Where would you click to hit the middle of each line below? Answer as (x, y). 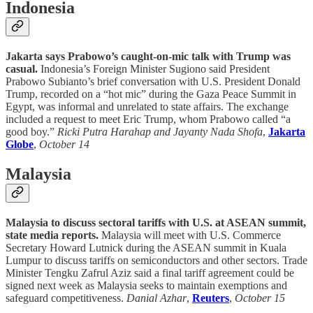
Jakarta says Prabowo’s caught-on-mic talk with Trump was (148, 57)
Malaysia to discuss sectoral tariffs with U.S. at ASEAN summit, (156, 223)
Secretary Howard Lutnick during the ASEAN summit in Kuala (146, 248)
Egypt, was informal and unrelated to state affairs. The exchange (147, 107)
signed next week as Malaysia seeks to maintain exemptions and (146, 286)
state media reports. (52, 235)
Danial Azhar (156, 298)
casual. (22, 69)
